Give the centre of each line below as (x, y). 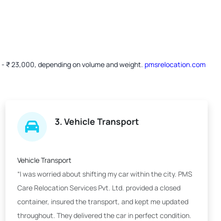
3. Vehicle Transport (97, 121)
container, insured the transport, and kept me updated (103, 202)
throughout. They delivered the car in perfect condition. (104, 215)
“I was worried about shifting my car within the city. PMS (105, 174)
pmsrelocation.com (175, 64)
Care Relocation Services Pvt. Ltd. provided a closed (99, 188)
